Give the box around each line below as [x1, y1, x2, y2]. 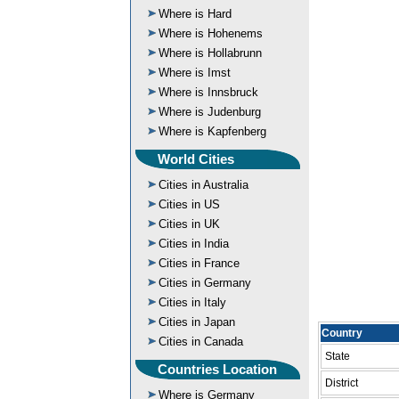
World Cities [158, 151, 234, 167]
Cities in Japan [159, 315, 235, 329]
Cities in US [159, 198, 220, 211]
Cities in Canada [159, 335, 243, 348]
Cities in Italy [159, 296, 226, 309]
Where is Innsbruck [159, 85, 258, 99]
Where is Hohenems [159, 27, 263, 40]
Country [322, 326, 362, 339]
